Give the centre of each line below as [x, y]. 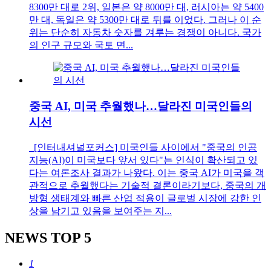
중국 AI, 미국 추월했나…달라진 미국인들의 [141, 106]
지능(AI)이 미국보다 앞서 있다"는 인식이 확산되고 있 [143, 160]
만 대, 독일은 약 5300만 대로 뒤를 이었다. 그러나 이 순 [145, 20]
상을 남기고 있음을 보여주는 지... [100, 211]
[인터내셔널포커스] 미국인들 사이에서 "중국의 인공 [143, 147]
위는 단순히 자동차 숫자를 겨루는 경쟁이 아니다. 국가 [145, 33]
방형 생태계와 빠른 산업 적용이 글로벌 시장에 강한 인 [145, 198]
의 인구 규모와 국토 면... [81, 45]
